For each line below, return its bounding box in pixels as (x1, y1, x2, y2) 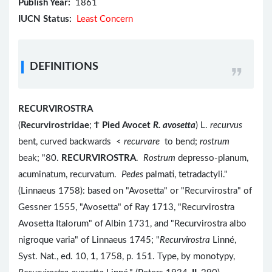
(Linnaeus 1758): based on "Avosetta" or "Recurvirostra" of (18, 186, 252, 196)
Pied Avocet (102, 121, 151, 131)
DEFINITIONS (30, 61, 98, 73)
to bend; (162, 137, 200, 147)
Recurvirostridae (21, 121, 89, 131)
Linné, (212, 236, 236, 245)
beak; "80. (18, 154, 61, 163)
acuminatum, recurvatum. (18, 170, 121, 180)
